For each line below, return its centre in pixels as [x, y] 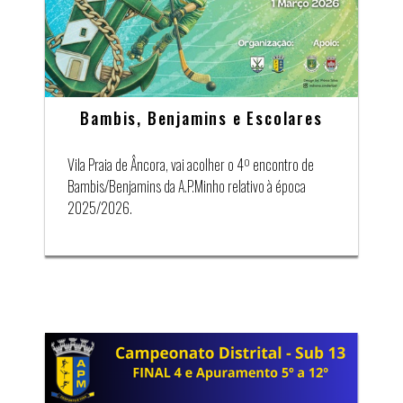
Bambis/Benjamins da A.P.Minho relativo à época [187, 186]
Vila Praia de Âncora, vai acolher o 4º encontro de [191, 164]
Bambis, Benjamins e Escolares [201, 117]
